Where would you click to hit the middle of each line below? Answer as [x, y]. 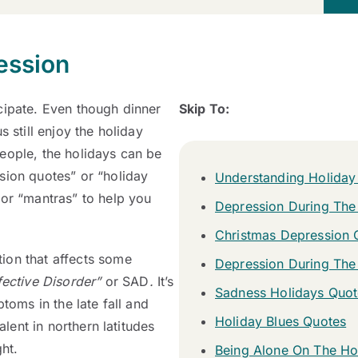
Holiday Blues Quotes [281, 321]
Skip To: [205, 109]
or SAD [127, 281]
